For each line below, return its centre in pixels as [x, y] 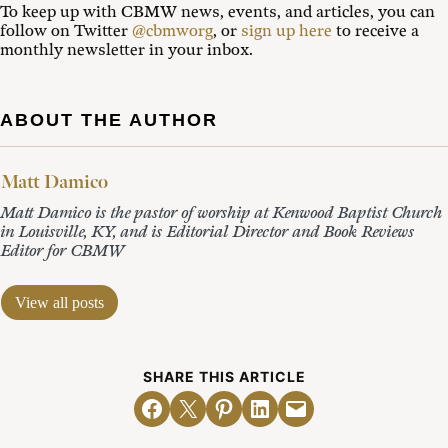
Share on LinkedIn [291, 407]
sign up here [286, 31]
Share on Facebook [186, 407]
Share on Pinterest [253, 407]
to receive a [375, 31]
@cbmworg [172, 31]
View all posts [59, 303]
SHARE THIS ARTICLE [224, 377]
